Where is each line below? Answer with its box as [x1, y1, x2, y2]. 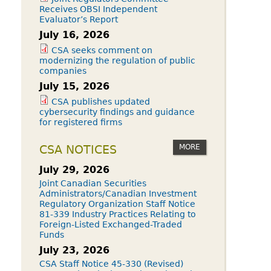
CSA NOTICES [39, 143, 117, 156]
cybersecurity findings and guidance [39, 107, 195, 117]
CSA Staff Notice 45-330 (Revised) [39, 259, 183, 269]
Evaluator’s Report [39, 15, 118, 24]
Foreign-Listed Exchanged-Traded [39, 220, 182, 229]
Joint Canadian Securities [39, 178, 146, 188]
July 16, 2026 [39, 29, 109, 41]
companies [39, 66, 87, 76]
